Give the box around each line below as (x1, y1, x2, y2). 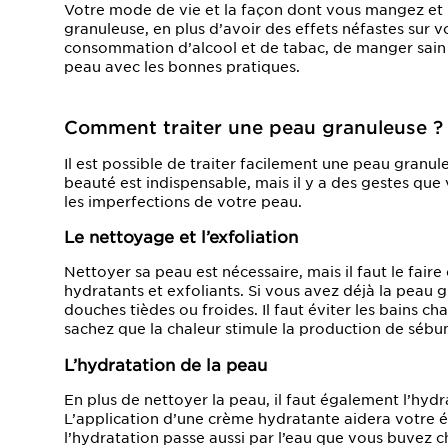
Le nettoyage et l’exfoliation (64, 226, 298, 247)
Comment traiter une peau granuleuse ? (64, 116, 443, 138)
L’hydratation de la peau (64, 354, 267, 375)
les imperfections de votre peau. (64, 193, 302, 210)
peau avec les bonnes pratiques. (64, 58, 300, 75)
